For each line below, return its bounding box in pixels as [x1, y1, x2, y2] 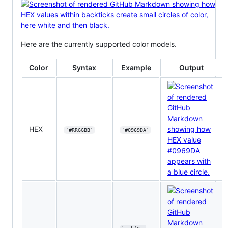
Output [179, 63, 204, 72]
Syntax [72, 63, 96, 72]
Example [121, 63, 151, 72]
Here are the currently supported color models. [21, 40, 177, 49]
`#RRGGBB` [65, 127, 93, 133]
